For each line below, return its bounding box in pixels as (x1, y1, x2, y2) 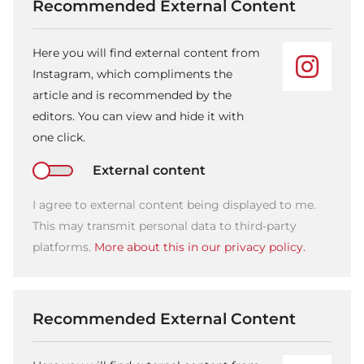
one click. (32, 130, 85, 145)
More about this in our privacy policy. (94, 239, 305, 254)
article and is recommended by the (32, 88, 232, 103)
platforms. (32, 239, 94, 254)
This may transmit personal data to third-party (32, 218, 297, 233)
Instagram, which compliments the (32, 67, 232, 82)
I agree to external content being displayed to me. (32, 197, 316, 212)
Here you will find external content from (32, 45, 260, 61)
